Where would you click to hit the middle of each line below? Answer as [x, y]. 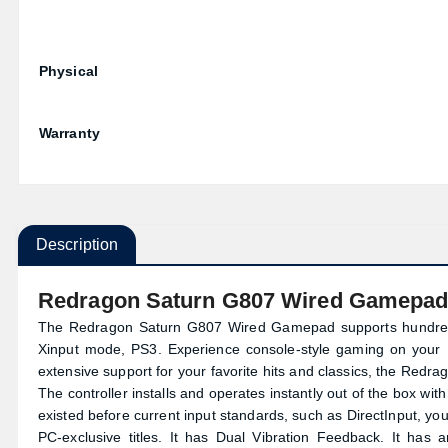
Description [77, 244]
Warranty [69, 133]
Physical [68, 71]
